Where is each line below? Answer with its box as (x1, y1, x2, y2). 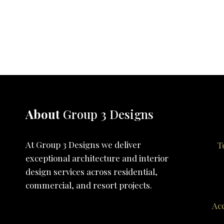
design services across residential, (25, 165, 157, 177)
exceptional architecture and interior (25, 152, 168, 163)
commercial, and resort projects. (25, 179, 152, 190)
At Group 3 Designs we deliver (25, 138, 141, 150)
